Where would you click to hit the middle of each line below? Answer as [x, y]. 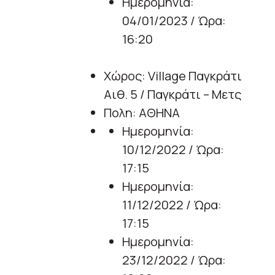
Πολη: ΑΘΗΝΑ [142, 113]
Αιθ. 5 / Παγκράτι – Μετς [172, 95]
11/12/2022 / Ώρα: [172, 205]
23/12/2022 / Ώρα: [174, 260]
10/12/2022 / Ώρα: [173, 150]
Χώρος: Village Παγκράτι [173, 76]
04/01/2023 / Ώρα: [174, 21]
